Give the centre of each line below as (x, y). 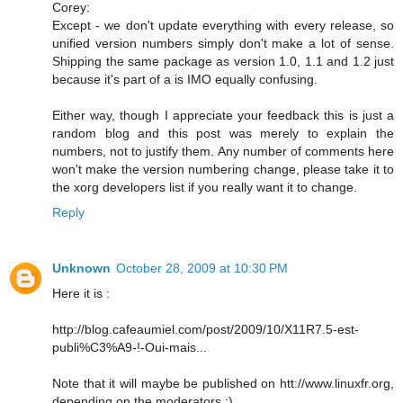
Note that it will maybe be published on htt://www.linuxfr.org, (223, 384)
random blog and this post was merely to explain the (223, 134)
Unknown (81, 269)
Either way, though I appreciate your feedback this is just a (223, 116)
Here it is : (81, 294)
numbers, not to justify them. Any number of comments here (223, 152)
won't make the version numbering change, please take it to (223, 170)
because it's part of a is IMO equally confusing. (185, 80)
